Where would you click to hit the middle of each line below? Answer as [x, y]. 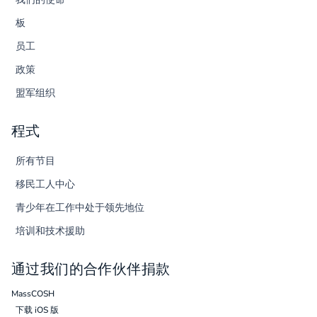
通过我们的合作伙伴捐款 [91, 269]
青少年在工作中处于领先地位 [80, 208]
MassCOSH [33, 294]
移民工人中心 [46, 185]
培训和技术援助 [51, 231]
